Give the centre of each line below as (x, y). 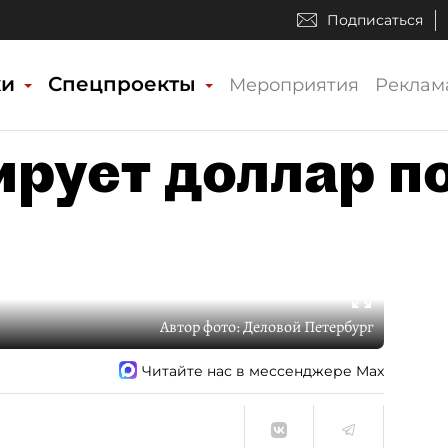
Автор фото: (201, 327)
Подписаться (375, 20)
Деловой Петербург (308, 327)
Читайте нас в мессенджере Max (263, 370)
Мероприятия (294, 85)
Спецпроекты (125, 84)
